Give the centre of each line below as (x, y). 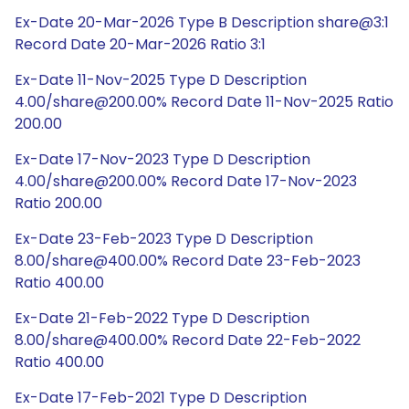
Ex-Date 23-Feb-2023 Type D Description (164, 239)
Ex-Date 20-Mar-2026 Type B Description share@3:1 (202, 22)
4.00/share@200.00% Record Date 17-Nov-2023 (186, 181)
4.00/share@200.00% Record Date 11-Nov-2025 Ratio (204, 102)
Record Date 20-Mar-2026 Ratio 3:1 (140, 44)
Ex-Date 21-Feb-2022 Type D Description (162, 318)
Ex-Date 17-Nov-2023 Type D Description (163, 159)
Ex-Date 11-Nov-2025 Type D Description (161, 80)
